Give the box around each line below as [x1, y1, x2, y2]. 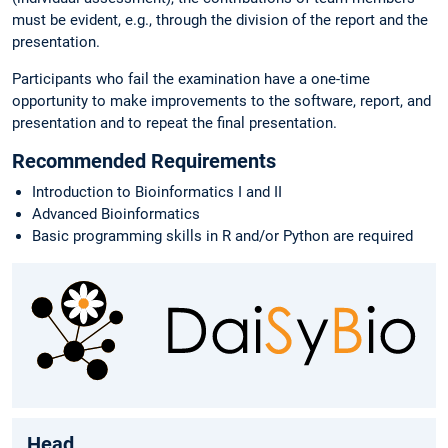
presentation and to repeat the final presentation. [12, 113, 337, 132]
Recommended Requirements [12, 149, 276, 174]
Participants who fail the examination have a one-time [12, 69, 370, 88]
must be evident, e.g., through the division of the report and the [12, 10, 428, 29]
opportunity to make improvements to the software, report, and [12, 91, 431, 110]
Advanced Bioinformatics [32, 205, 200, 224]
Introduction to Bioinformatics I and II [32, 183, 282, 202]
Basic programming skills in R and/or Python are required [32, 227, 413, 246]
